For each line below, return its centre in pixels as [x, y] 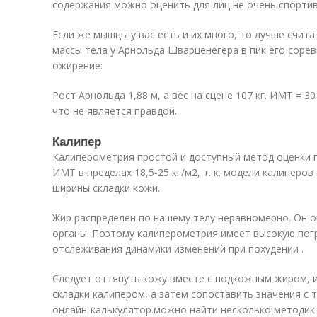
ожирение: [77, 65]
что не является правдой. [115, 111]
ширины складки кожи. [106, 188]
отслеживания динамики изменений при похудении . [178, 249]
